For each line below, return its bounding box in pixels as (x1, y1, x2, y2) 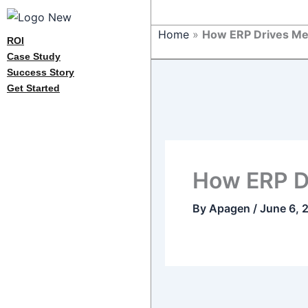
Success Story (7, 66, 74, 78)
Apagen (209, 201, 253, 215)
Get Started (7, 82, 60, 93)
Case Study (7, 50, 60, 62)
